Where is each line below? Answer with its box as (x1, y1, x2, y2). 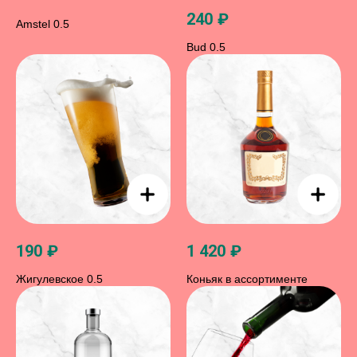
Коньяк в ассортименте (186, 273, 308, 286)
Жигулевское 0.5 (16, 273, 103, 286)
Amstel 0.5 (16, 18, 69, 31)
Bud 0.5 (186, 40, 226, 53)
